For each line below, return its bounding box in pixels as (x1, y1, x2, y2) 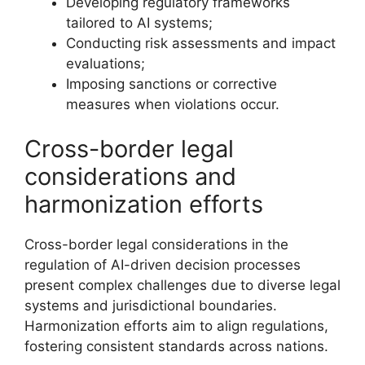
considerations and (24, 162, 236, 191)
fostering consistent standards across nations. (24, 338, 328, 354)
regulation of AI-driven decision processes (24, 257, 301, 273)
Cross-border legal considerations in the (24, 236, 288, 253)
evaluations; (66, 55, 145, 72)
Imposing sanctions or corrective (66, 75, 277, 92)
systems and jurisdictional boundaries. (24, 297, 277, 314)
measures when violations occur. (66, 95, 279, 112)
